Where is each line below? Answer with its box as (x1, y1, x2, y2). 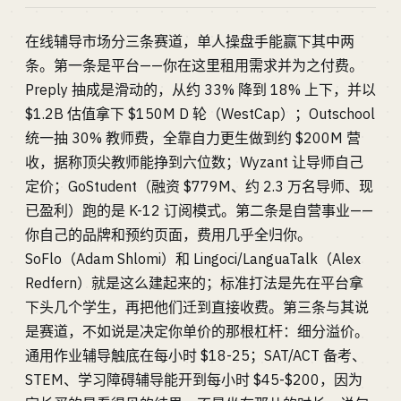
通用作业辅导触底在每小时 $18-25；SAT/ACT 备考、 (25, 346, 366, 364)
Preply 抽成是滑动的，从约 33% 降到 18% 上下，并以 (25, 81, 376, 98)
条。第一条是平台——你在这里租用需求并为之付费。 (25, 56, 363, 74)
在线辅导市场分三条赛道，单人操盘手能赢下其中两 (25, 32, 354, 50)
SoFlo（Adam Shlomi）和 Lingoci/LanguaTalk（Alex (25, 250, 361, 268)
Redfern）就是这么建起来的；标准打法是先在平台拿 (25, 274, 363, 292)
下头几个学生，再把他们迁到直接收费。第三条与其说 (25, 298, 369, 316)
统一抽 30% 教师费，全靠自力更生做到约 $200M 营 (25, 129, 361, 147)
